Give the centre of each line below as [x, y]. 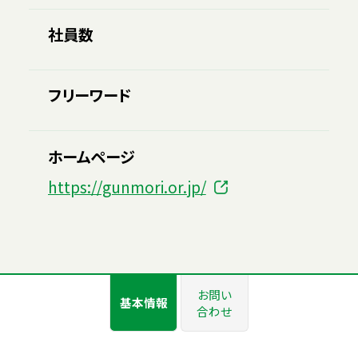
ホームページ [91, 156]
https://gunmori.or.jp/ [127, 187]
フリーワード [89, 95]
